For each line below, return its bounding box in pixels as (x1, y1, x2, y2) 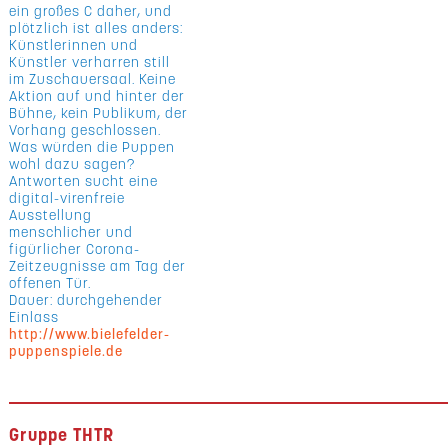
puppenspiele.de (9, 342, 124, 360)
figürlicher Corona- (9, 240, 141, 258)
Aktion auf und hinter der (9, 87, 186, 105)
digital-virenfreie (9, 189, 126, 207)
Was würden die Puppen (9, 138, 176, 156)
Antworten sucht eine (9, 172, 159, 190)
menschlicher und (9, 223, 134, 241)
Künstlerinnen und (9, 36, 139, 54)
